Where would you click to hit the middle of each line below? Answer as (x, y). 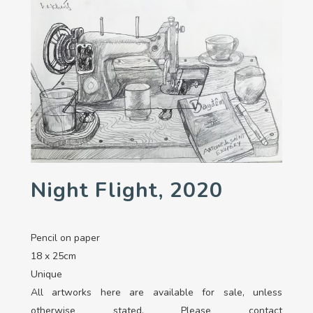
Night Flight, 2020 (127, 191)
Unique (46, 275)
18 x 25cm (53, 256)
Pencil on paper (65, 238)
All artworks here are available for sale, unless (156, 293)
